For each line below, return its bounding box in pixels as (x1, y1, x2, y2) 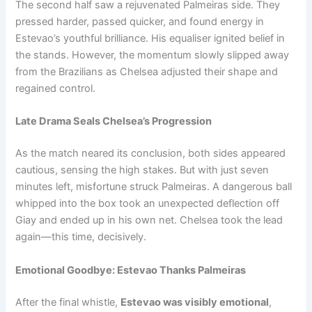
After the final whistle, (15, 295, 121, 309)
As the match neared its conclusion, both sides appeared (15, 147, 286, 160)
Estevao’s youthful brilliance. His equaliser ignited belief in (15, 32, 286, 45)
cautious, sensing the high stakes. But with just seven (15, 164, 270, 177)
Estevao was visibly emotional (120, 295, 270, 309)
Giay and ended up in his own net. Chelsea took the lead (15, 214, 283, 227)
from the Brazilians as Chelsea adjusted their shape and (15, 65, 279, 79)
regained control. (15, 82, 96, 95)
